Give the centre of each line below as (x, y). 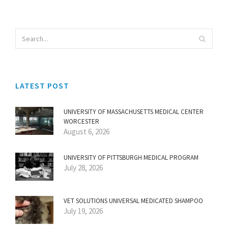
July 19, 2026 (83, 211)
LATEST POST (42, 85)
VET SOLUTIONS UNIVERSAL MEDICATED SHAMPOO (133, 201)
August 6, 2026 (87, 131)
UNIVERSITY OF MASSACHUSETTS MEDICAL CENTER (134, 111)
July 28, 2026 (83, 167)
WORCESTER (81, 121)
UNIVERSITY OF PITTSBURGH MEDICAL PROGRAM (131, 157)
